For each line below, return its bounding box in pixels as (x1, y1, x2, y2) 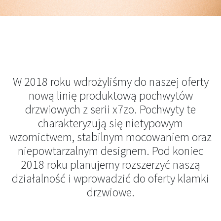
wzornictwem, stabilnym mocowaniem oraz (9, 129, 212, 145)
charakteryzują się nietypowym (38, 115, 183, 131)
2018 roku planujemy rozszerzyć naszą (21, 157, 200, 172)
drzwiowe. (86, 184, 135, 200)
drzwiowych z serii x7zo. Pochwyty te (25, 102, 196, 117)
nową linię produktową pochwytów (28, 88, 193, 103)
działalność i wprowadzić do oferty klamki (12, 171, 209, 186)
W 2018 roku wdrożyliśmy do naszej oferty (12, 74, 209, 89)
